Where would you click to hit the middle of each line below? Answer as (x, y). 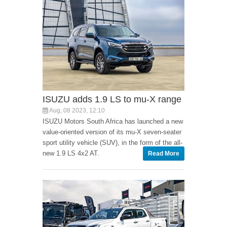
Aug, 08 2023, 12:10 (77, 110)
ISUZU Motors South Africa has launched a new (113, 121)
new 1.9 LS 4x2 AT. (71, 153)
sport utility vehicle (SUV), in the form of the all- (112, 143)
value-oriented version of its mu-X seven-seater (112, 132)
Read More (164, 154)
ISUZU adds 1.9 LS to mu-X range (112, 99)
